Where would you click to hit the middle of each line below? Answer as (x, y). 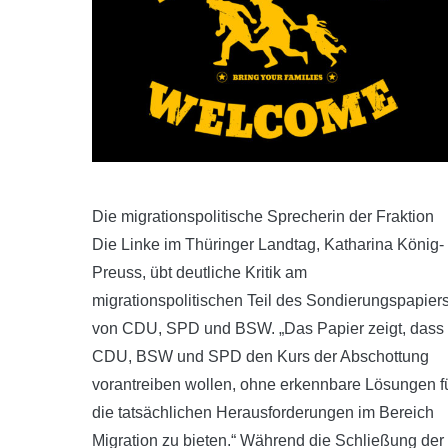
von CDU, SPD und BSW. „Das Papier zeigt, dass (268, 328)
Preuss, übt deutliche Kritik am (199, 272)
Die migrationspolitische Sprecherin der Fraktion (263, 216)
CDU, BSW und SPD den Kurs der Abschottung (260, 356)
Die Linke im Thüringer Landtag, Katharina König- (268, 244)
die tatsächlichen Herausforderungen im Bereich (263, 412)
